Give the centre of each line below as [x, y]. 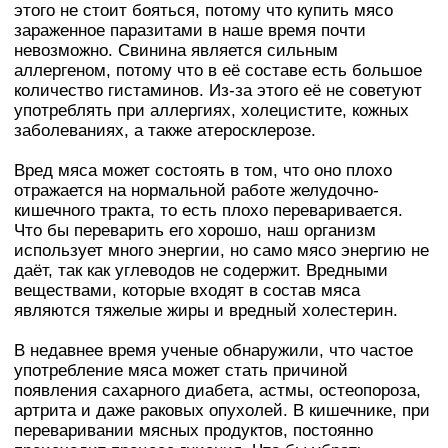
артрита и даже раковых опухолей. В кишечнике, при [222, 410]
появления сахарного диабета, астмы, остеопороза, [217, 390]
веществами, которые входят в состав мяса [187, 290]
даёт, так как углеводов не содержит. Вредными [201, 270]
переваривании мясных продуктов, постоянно [193, 430]
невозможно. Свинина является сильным [176, 50]
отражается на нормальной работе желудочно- [196, 190]
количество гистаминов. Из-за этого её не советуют [218, 90]
